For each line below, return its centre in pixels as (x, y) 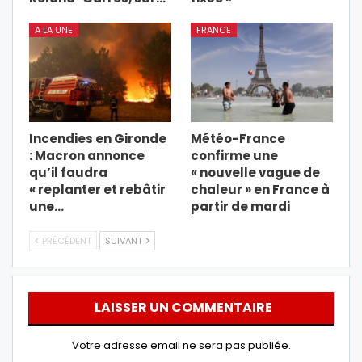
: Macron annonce (87, 156)
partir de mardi (240, 207)
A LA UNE (54, 29)
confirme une (234, 156)
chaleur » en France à (260, 190)
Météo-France (238, 139)
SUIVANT (125, 241)
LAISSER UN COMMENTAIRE (183, 308)
